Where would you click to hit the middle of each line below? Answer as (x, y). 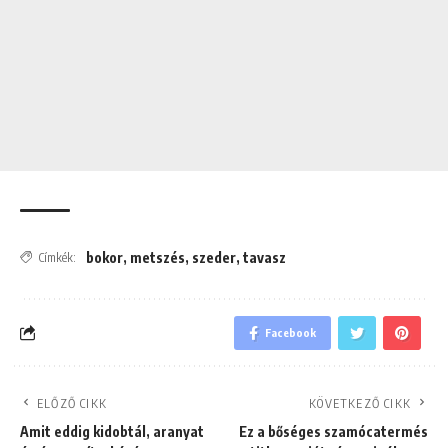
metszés (157, 257)
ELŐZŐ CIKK (72, 403)
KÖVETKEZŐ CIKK (360, 403)
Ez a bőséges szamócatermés (333, 431)
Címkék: (57, 257)
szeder (214, 257)
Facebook (290, 332)
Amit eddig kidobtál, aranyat (112, 431)
